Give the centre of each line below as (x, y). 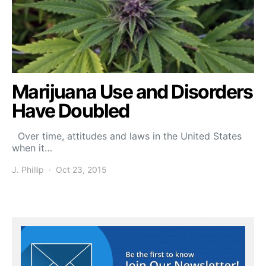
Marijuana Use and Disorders (132, 92)
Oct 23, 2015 (81, 170)
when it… (32, 148)
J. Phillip (28, 170)
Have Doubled (71, 111)
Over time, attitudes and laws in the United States (127, 136)
